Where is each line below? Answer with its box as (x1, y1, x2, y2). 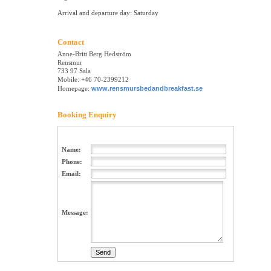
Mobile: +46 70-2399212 (57, 76, 129, 83)
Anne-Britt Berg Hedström (57, 50, 131, 58)
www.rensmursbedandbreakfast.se (91, 85, 203, 93)
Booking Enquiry (57, 110, 117, 120)
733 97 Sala (57, 67, 91, 75)
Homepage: (57, 85, 91, 93)
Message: (62, 209, 88, 217)
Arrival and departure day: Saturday (57, 9, 158, 17)
